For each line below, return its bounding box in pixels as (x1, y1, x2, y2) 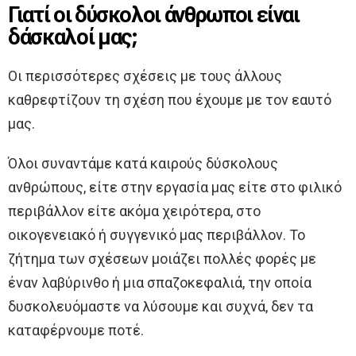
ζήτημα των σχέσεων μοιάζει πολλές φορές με (8, 250, 316, 268)
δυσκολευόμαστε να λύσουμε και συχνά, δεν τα (8, 298, 313, 315)
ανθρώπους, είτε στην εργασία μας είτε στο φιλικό (8, 179, 342, 196)
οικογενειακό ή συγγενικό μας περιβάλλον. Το (8, 226, 305, 244)
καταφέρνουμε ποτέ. (8, 322, 144, 339)
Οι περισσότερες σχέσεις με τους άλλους (8, 68, 282, 85)
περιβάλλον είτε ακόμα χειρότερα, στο (8, 203, 261, 220)
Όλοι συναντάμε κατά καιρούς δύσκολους (8, 155, 278, 172)
